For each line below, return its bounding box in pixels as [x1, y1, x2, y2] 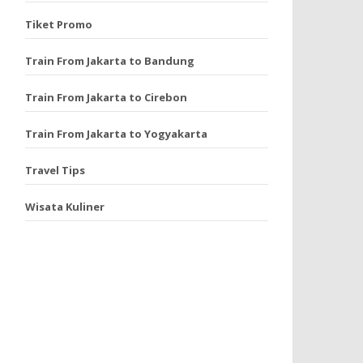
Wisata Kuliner [25, 199, 105, 214]
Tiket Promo [25, 17, 92, 32]
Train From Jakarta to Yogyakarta [25, 126, 207, 141]
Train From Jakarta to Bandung [25, 53, 194, 68]
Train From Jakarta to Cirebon [25, 90, 187, 105]
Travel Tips [25, 163, 85, 177]
